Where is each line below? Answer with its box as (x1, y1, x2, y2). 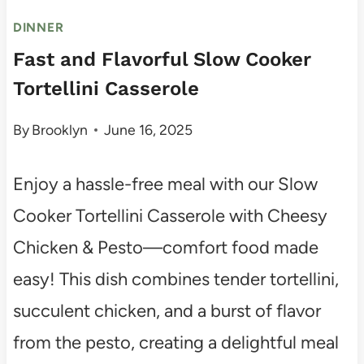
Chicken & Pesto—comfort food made (12, 236, 318, 259)
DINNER (12, 19, 64, 36)
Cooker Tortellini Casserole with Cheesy (12, 205, 327, 227)
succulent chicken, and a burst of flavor (12, 300, 321, 323)
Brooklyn (32, 121, 89, 139)
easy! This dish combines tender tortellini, (12, 268, 339, 291)
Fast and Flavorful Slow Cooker (12, 47, 311, 71)
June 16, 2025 (104, 121, 193, 139)
